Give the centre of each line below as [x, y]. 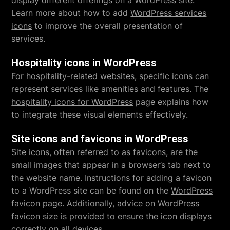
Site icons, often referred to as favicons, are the [105, 152]
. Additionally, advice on [110, 203]
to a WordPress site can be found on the [91, 190]
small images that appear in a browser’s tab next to [111, 165]
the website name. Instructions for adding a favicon [112, 177]
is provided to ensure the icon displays [135, 216]
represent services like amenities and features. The [110, 89]
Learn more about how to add [71, 13]
